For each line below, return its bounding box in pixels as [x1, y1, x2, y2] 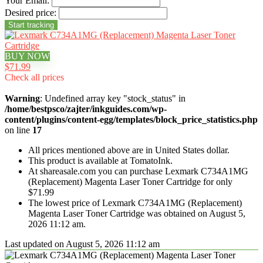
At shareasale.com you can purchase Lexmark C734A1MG [28, 166, 248, 176]
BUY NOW [5, 51, 50, 61]
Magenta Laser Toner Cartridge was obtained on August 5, [28, 208, 245, 218]
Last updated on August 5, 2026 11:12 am [5, 239, 160, 249]
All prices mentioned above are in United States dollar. [28, 145, 230, 155]
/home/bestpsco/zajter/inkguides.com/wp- [5, 104, 167, 114]
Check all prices [5, 72, 64, 82]
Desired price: [5, 8, 56, 18]
